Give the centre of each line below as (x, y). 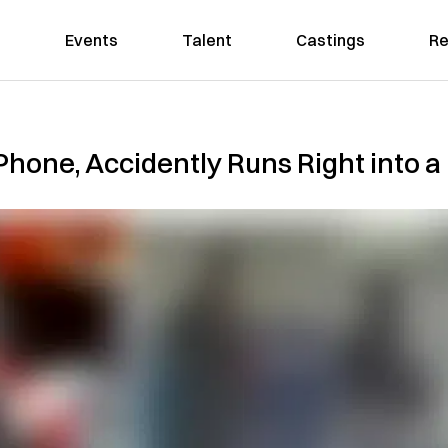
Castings (330, 40)
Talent (206, 40)
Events (91, 40)
